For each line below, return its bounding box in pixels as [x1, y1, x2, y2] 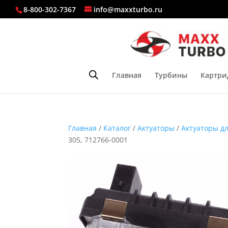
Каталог [103, 123, 131, 133]
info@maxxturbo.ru [94, 4, 162, 14]
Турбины [155, 70, 187, 80]
